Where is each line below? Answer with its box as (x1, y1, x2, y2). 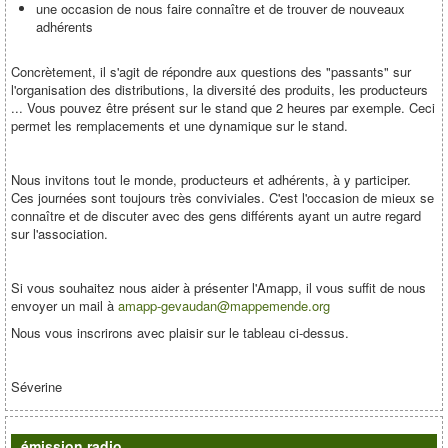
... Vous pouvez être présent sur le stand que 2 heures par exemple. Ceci (11, 98, 435, 117)
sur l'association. (11, 224, 108, 243)
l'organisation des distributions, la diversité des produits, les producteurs (11, 80, 428, 99)
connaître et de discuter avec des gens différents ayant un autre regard (11, 206, 421, 225)
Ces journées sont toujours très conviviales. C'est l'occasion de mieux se (11, 188, 434, 207)
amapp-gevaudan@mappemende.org (118, 296, 330, 315)
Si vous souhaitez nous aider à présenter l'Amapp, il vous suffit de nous (11, 278, 426, 297)
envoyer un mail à (11, 296, 118, 315)
